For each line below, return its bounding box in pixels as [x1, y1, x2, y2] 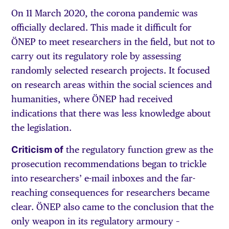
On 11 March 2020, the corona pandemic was [11, 8, 198, 19]
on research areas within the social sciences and [11, 79, 213, 90]
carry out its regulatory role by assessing [11, 51, 181, 62]
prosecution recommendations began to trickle [11, 158, 207, 169]
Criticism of [11, 144, 64, 155]
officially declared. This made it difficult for [11, 22, 192, 33]
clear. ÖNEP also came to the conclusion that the [11, 201, 214, 212]
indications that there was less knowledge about [11, 108, 211, 119]
